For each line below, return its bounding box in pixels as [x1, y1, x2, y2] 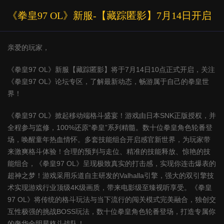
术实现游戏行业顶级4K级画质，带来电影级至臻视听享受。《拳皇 [7, 183, 212, 191]
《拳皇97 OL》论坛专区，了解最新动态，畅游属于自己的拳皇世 [7, 77, 209, 85]
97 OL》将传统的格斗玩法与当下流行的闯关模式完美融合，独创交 [7, 195, 216, 203]
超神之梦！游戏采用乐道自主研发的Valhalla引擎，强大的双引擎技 [7, 171, 214, 179]
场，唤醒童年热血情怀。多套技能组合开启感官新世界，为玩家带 [7, 135, 210, 143]
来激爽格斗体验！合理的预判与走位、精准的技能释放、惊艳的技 [7, 147, 210, 155]
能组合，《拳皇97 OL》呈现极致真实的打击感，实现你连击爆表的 [7, 159, 216, 167]
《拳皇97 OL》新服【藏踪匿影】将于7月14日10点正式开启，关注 [7, 65, 215, 73]
